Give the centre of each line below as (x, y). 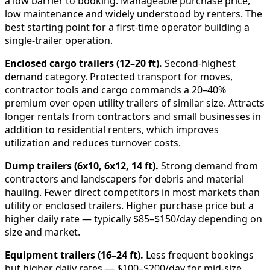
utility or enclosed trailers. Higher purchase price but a (129, 206)
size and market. (42, 232)
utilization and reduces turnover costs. (93, 143)
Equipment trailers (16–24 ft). (74, 255)
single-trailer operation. (59, 41)
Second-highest (199, 64)
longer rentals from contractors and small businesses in (133, 117)
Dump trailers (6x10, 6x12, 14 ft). (82, 166)
